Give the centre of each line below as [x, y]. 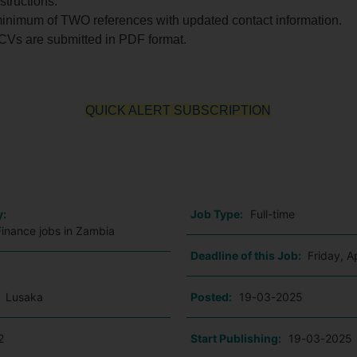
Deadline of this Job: [247, 255]
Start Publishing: [235, 338]
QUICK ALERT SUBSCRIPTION [178, 110]
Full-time [272, 214]
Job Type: [216, 214]
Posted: [211, 297]
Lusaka [25, 297]
